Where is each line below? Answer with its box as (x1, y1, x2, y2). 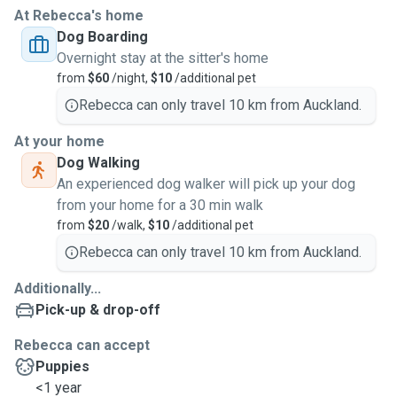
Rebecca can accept (14, 337, 150, 354)
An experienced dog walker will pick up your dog (57, 175, 355, 192)
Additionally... (14, 280, 101, 297)
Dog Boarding (57, 28, 148, 45)
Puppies (35, 358, 90, 375)
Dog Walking (57, 154, 140, 171)
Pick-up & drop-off (35, 301, 160, 318)
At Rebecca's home (14, 7, 144, 24)
